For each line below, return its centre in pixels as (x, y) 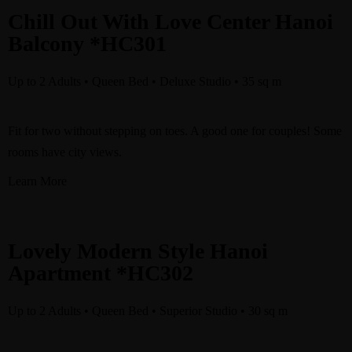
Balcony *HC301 (87, 44)
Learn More (37, 181)
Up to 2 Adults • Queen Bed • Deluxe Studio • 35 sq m (145, 81)
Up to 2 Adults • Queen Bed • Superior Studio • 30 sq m (148, 311)
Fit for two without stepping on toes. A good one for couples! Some (175, 131)
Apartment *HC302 (101, 273)
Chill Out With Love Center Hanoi (170, 22)
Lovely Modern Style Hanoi (138, 251)
